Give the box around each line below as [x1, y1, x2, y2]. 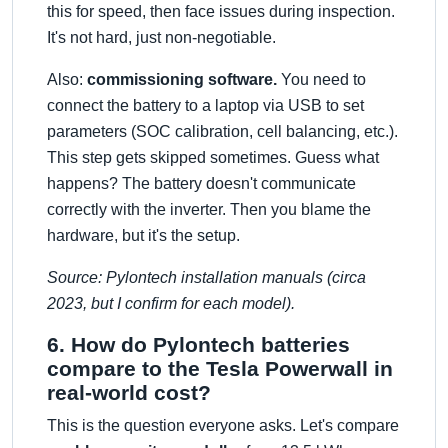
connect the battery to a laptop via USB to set [47, 97, 364, 114]
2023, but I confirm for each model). [47, 295, 295, 312]
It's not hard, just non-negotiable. [47, 29, 276, 46]
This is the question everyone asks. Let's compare [47, 417, 399, 434]
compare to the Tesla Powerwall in [47, 357, 393, 380]
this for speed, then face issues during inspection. [47, 3, 395, 20]
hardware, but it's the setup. [47, 227, 240, 244]
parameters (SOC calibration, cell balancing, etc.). [47, 123, 398, 140]
